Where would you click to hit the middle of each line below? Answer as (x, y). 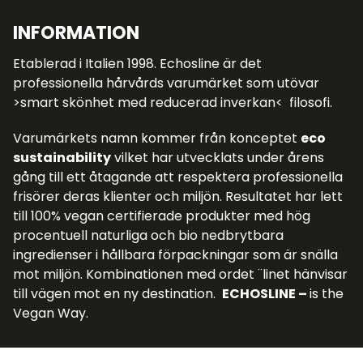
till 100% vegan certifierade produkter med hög (162, 216)
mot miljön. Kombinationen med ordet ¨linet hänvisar (180, 275)
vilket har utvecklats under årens (218, 158)
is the (327, 294)
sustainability (62, 158)
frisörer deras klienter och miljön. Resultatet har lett (178, 197)
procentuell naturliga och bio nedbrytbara (148, 236)
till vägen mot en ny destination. (117, 294)
